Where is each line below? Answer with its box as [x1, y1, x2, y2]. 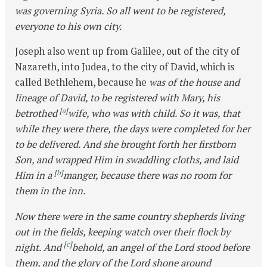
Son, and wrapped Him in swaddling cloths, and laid [15, 153, 239, 167]
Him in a [15, 169, 55, 182]
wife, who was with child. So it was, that [68, 107, 241, 120]
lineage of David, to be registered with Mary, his [15, 91, 221, 105]
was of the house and [149, 76, 240, 89]
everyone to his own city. [15, 19, 123, 33]
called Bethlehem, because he [15, 76, 150, 89]
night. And [15, 240, 64, 254]
